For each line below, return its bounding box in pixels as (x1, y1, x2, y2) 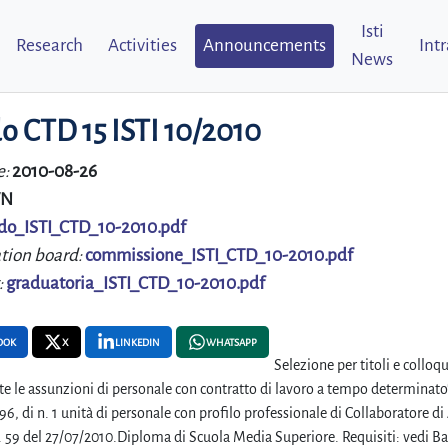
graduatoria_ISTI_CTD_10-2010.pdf (6, 274, 265, 293)
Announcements (202, 36, 326, 55)
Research (15, 36, 83, 55)
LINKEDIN (115, 336, 160, 348)
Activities (108, 36, 178, 55)
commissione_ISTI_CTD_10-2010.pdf (85, 246, 353, 265)
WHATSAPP (206, 336, 257, 348)
